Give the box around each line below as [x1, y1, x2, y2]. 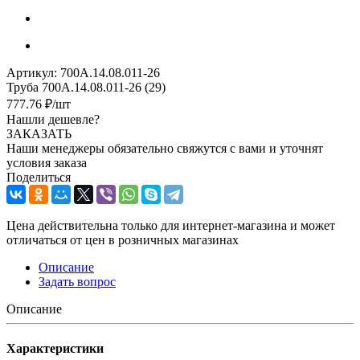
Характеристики [6, 342, 104, 356]
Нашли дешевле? [6, 112, 100, 126]
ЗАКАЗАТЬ [6, 126, 72, 141]
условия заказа [6, 155, 87, 170]
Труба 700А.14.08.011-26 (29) [6, 80, 166, 94]
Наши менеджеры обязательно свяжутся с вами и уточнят [6, 141, 323, 155]
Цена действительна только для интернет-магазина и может [6, 218, 335, 232]
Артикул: [6, 65, 57, 80]
